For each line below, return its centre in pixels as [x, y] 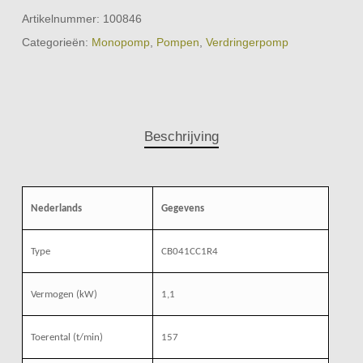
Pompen [177, 42]
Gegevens [182, 209]
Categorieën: [56, 42]
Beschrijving [181, 137]
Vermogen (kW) [64, 295]
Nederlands [56, 209]
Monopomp [120, 42]
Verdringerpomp [247, 42]
